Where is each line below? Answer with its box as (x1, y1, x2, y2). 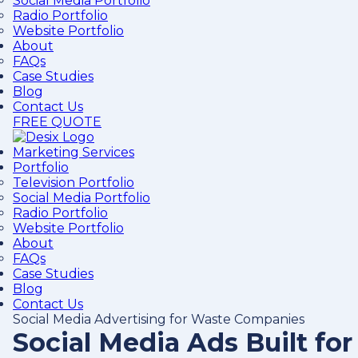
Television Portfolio (13, 175, 134, 190)
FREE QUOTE (13, 114, 101, 129)
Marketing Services (13, 145, 134, 160)
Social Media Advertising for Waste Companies (13, 312, 304, 327)
